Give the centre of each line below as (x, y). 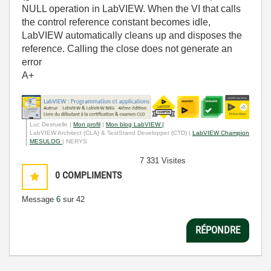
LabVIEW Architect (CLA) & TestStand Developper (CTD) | (111, 132)
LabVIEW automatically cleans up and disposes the (132, 36)
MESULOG (46, 141)
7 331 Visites (163, 160)
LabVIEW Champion (221, 132)
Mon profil (87, 124)
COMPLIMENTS (92, 175)
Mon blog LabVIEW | (135, 124)
